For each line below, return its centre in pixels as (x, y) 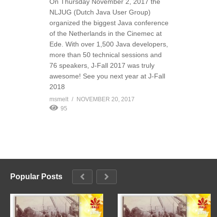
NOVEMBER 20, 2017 (106, 99)
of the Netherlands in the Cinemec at (106, 33)
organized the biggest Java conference (109, 23)
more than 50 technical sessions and (106, 54)
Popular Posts (36, 176)
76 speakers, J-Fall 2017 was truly (102, 65)
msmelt (59, 99)
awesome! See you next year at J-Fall (107, 76)
